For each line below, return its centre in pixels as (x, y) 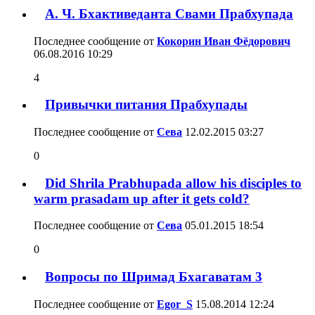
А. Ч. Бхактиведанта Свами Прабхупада (169, 13)
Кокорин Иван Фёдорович (224, 41)
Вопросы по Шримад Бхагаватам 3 (154, 277)
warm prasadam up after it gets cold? (142, 198)
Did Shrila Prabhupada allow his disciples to (173, 183)
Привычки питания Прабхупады (146, 105)
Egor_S (175, 304)
